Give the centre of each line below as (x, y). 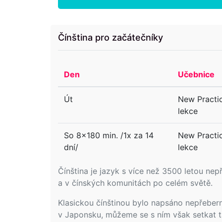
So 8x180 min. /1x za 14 (109, 135)
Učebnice (196, 74)
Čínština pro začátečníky (111, 37)
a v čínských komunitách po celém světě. (135, 183)
